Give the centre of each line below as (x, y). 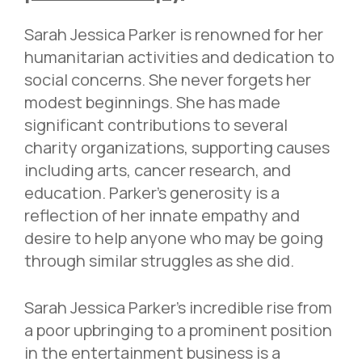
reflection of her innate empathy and (162, 216)
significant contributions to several (156, 125)
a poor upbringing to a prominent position (178, 330)
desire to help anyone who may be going (174, 238)
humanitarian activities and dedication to (179, 57)
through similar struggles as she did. (159, 261)
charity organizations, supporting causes (177, 148)
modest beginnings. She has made (152, 103)
